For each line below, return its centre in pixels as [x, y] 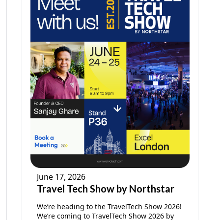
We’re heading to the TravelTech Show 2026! [109, 206]
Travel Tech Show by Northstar [106, 188]
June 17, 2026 [61, 177]
